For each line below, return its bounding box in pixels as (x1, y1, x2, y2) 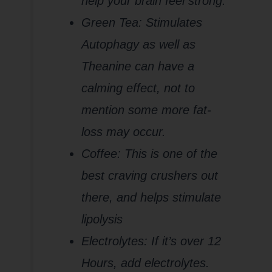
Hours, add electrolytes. (81, 256, 214, 270)
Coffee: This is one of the (81, 147, 218, 161)
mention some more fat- (81, 103, 212, 117)
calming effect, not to (81, 81, 195, 95)
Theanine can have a (81, 59, 195, 73)
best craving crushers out (81, 169, 219, 183)
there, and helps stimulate (81, 191, 222, 205)
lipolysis (81, 212, 123, 226)
